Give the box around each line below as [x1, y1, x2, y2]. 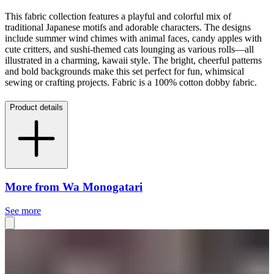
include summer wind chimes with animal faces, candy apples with [5, 33, 262, 44]
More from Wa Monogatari [5, 180, 143, 193]
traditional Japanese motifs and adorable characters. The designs [5, 22, 251, 33]
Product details [10, 103, 63, 113]
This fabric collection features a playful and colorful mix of [5, 11, 231, 22]
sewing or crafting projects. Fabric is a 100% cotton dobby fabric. [5, 77, 257, 88]
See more [5, 205, 41, 216]
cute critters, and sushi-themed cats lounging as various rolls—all [5, 44, 254, 55]
